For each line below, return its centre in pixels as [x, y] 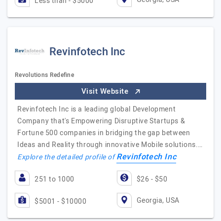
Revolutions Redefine [44, 75]
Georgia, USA [158, 200]
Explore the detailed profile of [67, 157]
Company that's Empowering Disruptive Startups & [101, 121]
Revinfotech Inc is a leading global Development [97, 109]
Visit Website [106, 91]
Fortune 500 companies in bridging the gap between [104, 133]
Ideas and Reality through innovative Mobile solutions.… [110, 145]
